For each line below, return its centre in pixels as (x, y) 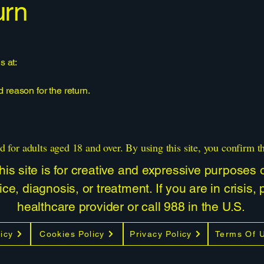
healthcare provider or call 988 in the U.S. (131, 206)
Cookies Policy (72, 234)
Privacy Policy (161, 234)
